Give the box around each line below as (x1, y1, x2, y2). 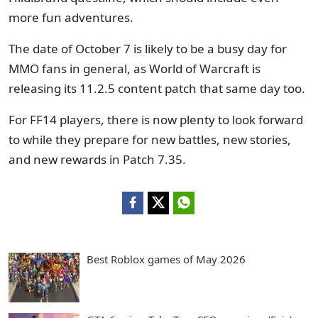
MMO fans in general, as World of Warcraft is (9, 60, 261, 77)
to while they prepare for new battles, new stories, (9, 131, 291, 148)
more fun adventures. (9, 9, 133, 26)
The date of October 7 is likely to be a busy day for (9, 40, 287, 57)
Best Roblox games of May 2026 (87, 252, 246, 266)
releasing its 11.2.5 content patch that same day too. (9, 80, 308, 97)
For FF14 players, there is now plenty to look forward (9, 111, 303, 128)
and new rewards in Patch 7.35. (9, 151, 186, 168)
